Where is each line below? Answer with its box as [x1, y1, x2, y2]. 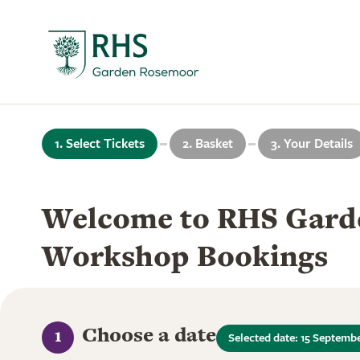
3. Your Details [271, 136, 353, 152]
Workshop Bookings [42, 235, 328, 276]
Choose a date [82, 321, 216, 349]
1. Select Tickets [55, 136, 145, 152]
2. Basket [182, 136, 233, 152]
